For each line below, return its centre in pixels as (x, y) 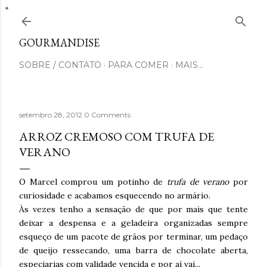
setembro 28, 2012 (52, 115)
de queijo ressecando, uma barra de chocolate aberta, (133, 250)
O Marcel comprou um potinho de (93, 182)
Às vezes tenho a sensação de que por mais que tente (133, 209)
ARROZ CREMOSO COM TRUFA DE (117, 136)
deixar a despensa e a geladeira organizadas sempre (133, 223)
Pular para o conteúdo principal (133, 15)
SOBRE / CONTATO (60, 65)
